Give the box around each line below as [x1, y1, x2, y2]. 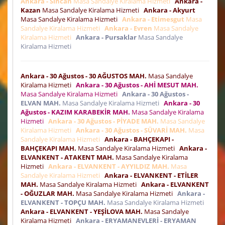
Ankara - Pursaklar [76, 33, 137, 42]
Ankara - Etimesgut [122, 15, 184, 24]
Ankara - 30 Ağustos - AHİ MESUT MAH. [76, 80, 198, 90]
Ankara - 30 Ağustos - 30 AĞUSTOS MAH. [21, 71, 147, 81]
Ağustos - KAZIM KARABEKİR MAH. [21, 107, 130, 117]
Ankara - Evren [104, 24, 152, 33]
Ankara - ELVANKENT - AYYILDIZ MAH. [48, 162, 169, 171]
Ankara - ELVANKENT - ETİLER [104, 171, 198, 180]
